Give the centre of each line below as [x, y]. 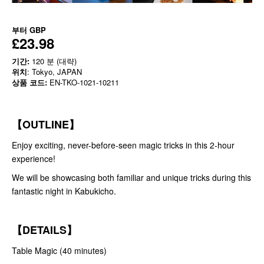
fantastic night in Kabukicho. [65, 191]
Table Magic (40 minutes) [59, 251]
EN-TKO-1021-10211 [83, 82]
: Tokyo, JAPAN [55, 72]
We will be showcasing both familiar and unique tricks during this [131, 178]
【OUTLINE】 [46, 125]
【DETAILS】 [44, 230]
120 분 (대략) [53, 61]
